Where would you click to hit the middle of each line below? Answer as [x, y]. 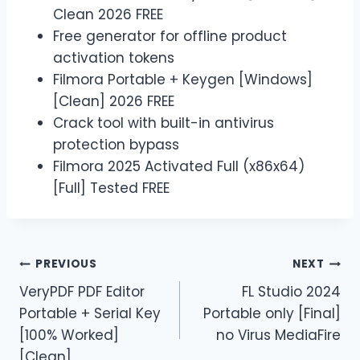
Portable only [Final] [272, 313]
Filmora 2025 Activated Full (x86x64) [179, 166]
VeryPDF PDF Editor [82, 291]
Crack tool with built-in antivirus [164, 123]
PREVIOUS [66, 264]
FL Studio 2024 [291, 291]
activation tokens [114, 57]
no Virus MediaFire [278, 335]
